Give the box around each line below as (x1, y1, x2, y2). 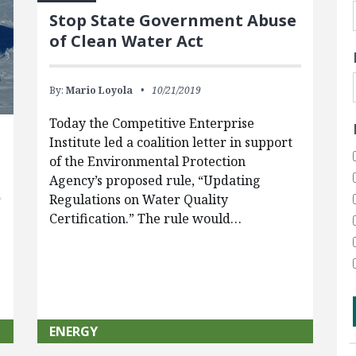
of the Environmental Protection (48, 152, 246, 170)
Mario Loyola (65, 83, 133, 97)
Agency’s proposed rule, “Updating (48, 171, 261, 189)
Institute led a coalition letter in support (48, 133, 292, 151)
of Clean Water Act (48, 29, 203, 52)
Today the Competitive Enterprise (48, 114, 254, 132)
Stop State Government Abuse (48, 9, 296, 31)
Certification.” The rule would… (48, 209, 242, 227)
